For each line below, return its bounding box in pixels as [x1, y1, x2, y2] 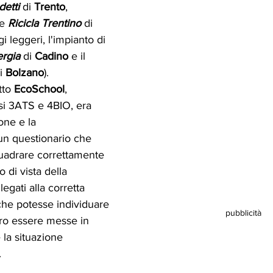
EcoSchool [14, 82, 65, 95]
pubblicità [225, 207, 261, 218]
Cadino [35, 49, 68, 62]
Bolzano [2, 66, 44, 79]
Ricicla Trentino [8, 16, 81, 29]
